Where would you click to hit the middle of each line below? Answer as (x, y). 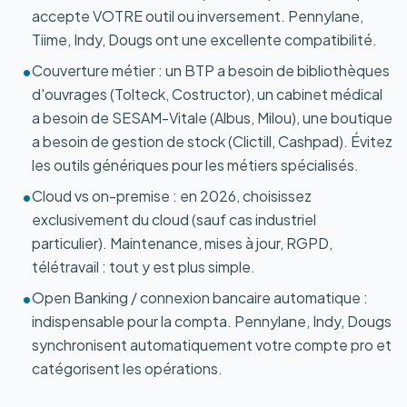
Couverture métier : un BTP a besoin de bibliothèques (211, 70)
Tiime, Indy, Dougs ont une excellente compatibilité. (204, 40)
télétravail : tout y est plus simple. (144, 267)
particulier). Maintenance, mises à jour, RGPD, (182, 243)
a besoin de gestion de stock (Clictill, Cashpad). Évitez (212, 141)
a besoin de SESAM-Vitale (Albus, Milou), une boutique (212, 118)
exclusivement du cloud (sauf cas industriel (174, 219)
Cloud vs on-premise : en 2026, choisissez (172, 196)
